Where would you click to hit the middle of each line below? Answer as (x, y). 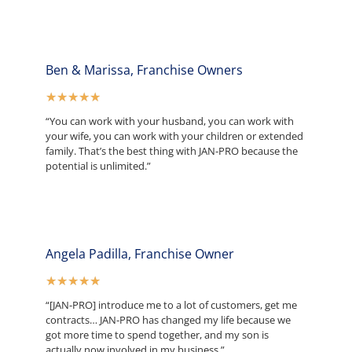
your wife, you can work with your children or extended (174, 136)
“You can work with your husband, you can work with (169, 121)
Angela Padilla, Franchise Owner (139, 254)
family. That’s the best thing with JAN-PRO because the (171, 151)
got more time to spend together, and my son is (157, 335)
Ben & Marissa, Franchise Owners (144, 70)
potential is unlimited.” (98, 166)
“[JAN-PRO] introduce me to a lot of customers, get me (171, 305)
